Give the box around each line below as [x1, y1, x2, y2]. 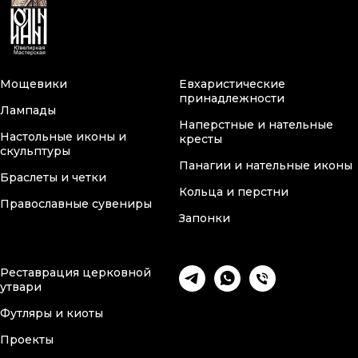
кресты [179, 132, 222, 146]
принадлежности [179, 91, 284, 105]
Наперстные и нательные [179, 117, 333, 132]
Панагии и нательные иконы [179, 158, 352, 173]
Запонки [179, 211, 230, 225]
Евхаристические [179, 77, 285, 91]
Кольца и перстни [179, 185, 288, 199]
